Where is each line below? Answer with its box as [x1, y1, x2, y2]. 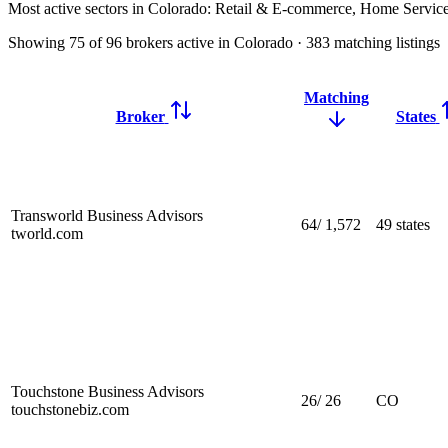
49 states [376, 215, 430, 233]
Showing [8, 33, 69, 51]
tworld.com [11, 224, 83, 242]
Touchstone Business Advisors [11, 382, 204, 400]
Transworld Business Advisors [11, 206, 203, 224]
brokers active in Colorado [126, 33, 293, 51]
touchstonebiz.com [11, 400, 129, 418]
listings [396, 33, 440, 51]
